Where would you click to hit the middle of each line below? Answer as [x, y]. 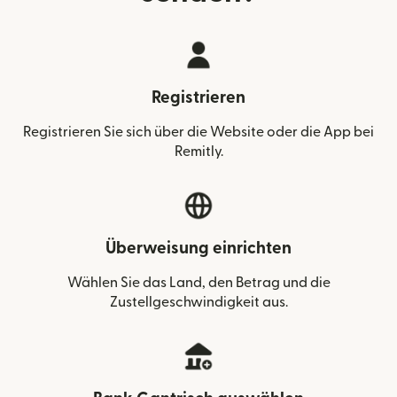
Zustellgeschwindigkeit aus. [198, 302]
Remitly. [198, 152]
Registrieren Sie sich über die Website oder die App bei [198, 132]
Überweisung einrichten [198, 249]
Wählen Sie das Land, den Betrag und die [198, 283]
